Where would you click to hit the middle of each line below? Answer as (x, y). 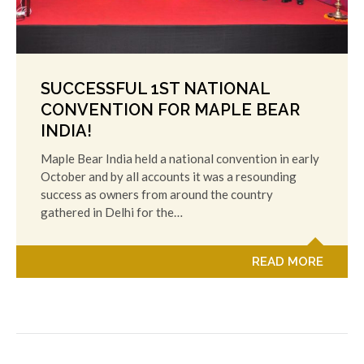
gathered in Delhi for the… (112, 212)
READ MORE (288, 261)
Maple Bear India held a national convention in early (180, 158)
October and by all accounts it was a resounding (169, 176)
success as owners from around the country (157, 194)
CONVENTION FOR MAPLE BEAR (170, 109)
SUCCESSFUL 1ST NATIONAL (155, 88)
